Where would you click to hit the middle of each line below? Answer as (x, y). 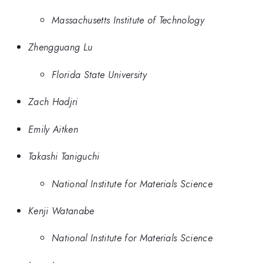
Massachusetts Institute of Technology (128, 20)
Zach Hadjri (53, 102)
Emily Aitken (53, 129)
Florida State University (99, 74)
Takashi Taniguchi (64, 156)
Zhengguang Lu (60, 47)
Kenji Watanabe (61, 210)
